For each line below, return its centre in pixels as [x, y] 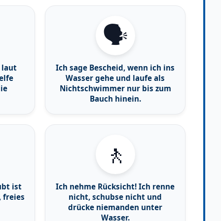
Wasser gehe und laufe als [115, 78]
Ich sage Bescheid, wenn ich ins [115, 67]
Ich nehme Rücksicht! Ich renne [115, 186]
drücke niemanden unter [115, 207]
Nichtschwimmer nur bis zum [115, 88]
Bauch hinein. [115, 98]
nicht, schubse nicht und [115, 197]
